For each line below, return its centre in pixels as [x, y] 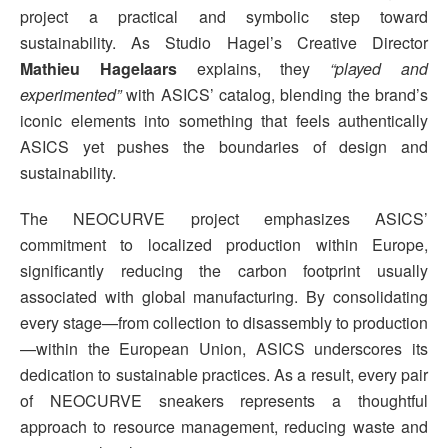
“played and [369, 68]
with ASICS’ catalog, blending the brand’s [274, 94]
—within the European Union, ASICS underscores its [224, 348]
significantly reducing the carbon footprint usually [224, 270]
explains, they [243, 68]
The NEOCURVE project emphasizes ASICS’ [224, 218]
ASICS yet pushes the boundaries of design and [224, 146]
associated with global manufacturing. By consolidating [224, 296]
